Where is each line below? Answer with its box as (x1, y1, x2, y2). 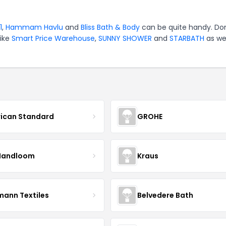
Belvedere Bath (137, 190, 193, 200)
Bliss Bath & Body (81, 22, 140, 32)
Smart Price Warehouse (12, 33, 95, 43)
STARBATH (169, 33, 204, 43)
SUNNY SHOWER (98, 33, 152, 43)
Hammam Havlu (6, 22, 63, 32)
